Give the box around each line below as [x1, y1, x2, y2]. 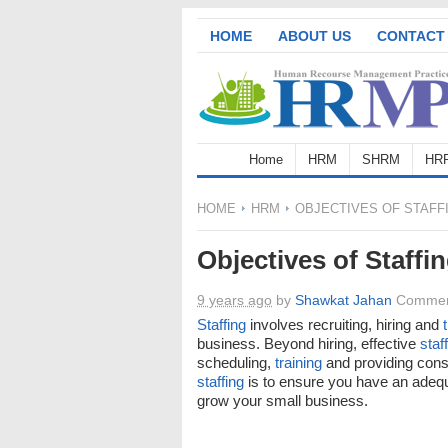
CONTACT [377, 28, 445, 44]
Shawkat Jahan [295, 292, 392, 308]
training [275, 354, 322, 371]
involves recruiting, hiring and [246, 316, 443, 333]
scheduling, [197, 354, 275, 371]
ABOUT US [278, 28, 351, 44]
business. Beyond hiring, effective [197, 335, 420, 352]
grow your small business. [197, 392, 368, 409]
